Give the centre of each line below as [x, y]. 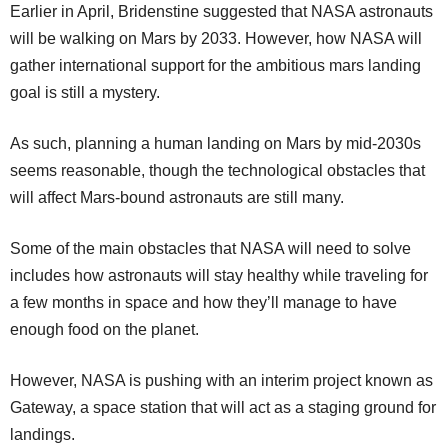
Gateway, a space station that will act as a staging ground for [223, 407]
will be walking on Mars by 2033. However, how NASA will [216, 38]
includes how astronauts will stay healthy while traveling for [219, 275]
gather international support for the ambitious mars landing [215, 65]
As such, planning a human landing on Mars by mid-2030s [215, 143]
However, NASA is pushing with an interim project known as [221, 380]
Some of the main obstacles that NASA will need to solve [210, 248]
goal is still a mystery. [85, 92]
